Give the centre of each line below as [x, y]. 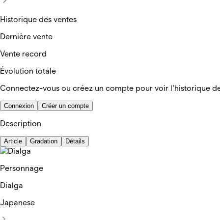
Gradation [44, 141]
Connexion [19, 106]
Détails [75, 141]
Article [13, 141]
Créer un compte [65, 106]
